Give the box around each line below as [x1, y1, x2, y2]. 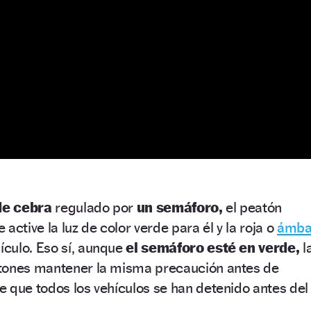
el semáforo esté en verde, [126, 239, 303, 257]
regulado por [55, 199, 134, 217]
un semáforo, [133, 199, 226, 217]
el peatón [226, 199, 283, 217]
